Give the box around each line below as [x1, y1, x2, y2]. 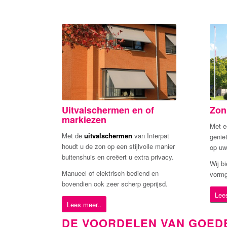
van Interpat [132, 130, 169, 140]
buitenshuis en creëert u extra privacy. [62, 152, 174, 162]
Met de [62, 130, 84, 140]
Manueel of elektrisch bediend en [62, 168, 159, 178]
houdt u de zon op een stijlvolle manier [62, 141, 175, 151]
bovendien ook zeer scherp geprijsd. [62, 178, 168, 188]
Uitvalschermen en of [62, 103, 154, 117]
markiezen [62, 112, 106, 126]
